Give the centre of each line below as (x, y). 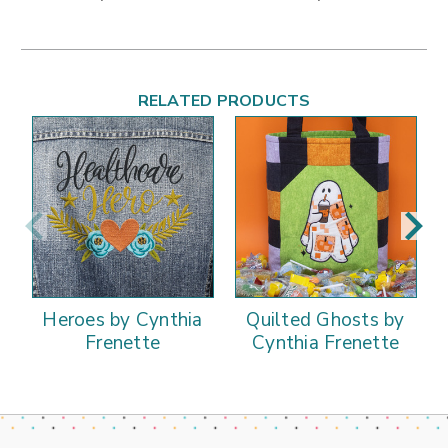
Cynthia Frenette (325, 342)
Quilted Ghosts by (325, 319)
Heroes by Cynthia (122, 319)
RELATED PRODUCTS (224, 100)
